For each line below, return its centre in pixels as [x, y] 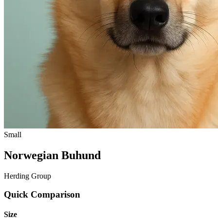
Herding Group [27, 176]
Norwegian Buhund [52, 155]
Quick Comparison [42, 195]
